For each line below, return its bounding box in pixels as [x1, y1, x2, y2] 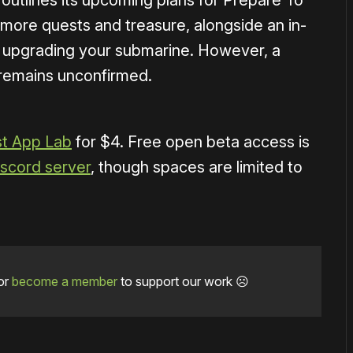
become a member [11, 273, 117, 290]
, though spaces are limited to [91, 158, 303, 177]
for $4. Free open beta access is [72, 132, 310, 152]
